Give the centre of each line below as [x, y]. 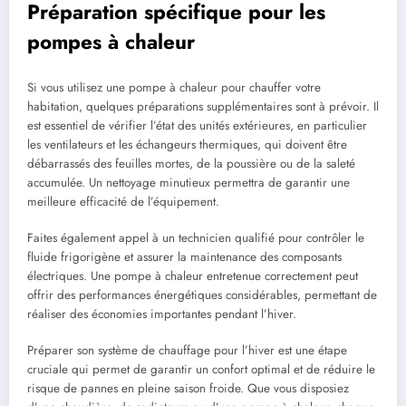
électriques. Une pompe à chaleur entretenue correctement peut [193, 276]
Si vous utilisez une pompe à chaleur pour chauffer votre [174, 87]
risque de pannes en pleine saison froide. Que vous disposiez [188, 389]
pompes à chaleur [111, 42]
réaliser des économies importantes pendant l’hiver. [162, 314]
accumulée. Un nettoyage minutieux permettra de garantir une [188, 182]
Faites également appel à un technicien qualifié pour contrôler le [196, 238]
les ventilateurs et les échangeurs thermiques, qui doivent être [187, 144]
